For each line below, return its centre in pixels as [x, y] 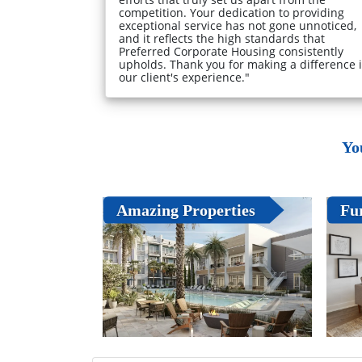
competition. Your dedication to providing [232, 13]
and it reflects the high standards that [222, 39]
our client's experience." [184, 78]
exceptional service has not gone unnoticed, [238, 26]
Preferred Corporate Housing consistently [231, 52]
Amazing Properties [185, 210]
